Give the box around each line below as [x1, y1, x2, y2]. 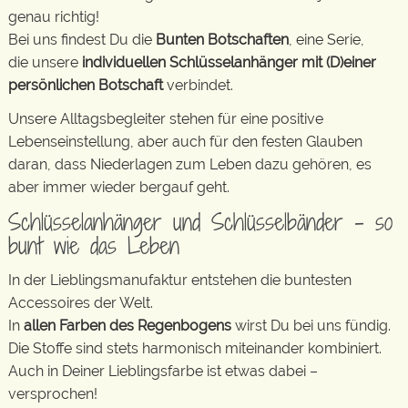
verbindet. [163, 76, 233, 94]
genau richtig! [8, 7, 99, 25]
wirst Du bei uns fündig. [235, 317, 391, 334]
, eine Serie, [289, 30, 364, 48]
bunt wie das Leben [8, 229, 179, 261]
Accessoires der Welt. [8, 294, 153, 311]
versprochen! [8, 385, 97, 403]
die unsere [8, 53, 82, 71]
